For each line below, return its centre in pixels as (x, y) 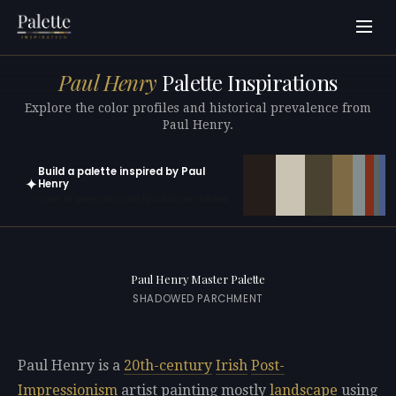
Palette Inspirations (247, 83)
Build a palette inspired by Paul (122, 171)
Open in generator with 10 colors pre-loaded (133, 199)
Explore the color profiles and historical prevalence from (198, 107)
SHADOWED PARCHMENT (198, 299)
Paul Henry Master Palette (198, 279)
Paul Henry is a (71, 366)
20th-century (168, 366)
